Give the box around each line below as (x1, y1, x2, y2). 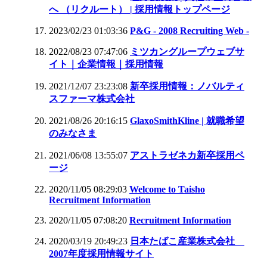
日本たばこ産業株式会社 (130, 235, 244, 246)
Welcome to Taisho (129, 184, 205, 194)
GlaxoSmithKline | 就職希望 (130, 115, 244, 126)
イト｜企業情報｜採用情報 (49, 58, 163, 69)
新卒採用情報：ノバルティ (130, 80, 244, 91)
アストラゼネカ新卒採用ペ (130, 150, 244, 160)
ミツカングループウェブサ (130, 46, 244, 57)
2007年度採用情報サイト (49, 248, 154, 259)
